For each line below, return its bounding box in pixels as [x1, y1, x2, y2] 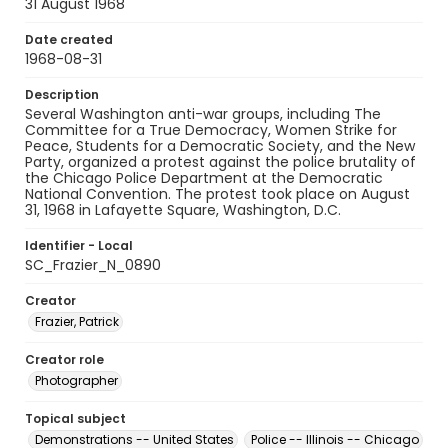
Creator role [25, 351, 104, 368]
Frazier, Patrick [35, 313, 119, 330]
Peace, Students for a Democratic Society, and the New [25, 136, 415, 156]
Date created [25, 31, 113, 48]
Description [25, 86, 99, 103]
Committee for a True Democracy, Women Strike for [25, 120, 397, 140]
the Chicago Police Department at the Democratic [25, 168, 383, 188]
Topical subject [25, 410, 126, 427]
